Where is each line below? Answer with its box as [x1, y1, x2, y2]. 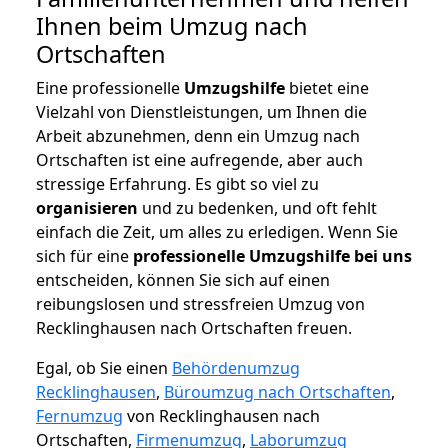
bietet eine [285, 77, 369, 100]
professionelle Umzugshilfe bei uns [133, 245, 412, 268]
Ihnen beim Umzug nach [36, 10, 308, 43]
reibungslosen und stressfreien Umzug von [36, 293, 365, 316]
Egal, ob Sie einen [36, 357, 172, 380]
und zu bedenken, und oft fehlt [138, 197, 377, 220]
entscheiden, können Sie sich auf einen [36, 269, 330, 292]
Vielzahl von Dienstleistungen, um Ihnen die [36, 101, 367, 124]
